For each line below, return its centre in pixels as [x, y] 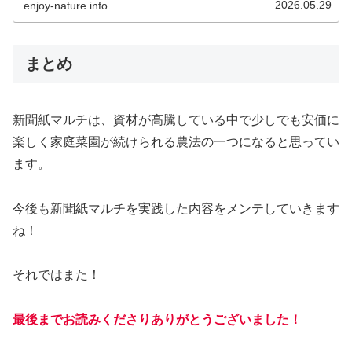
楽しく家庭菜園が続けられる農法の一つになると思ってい [176, 141]
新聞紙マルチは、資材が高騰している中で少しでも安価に [176, 119]
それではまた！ [57, 275]
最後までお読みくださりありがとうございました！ [157, 320]
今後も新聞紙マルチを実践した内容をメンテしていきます [176, 208]
